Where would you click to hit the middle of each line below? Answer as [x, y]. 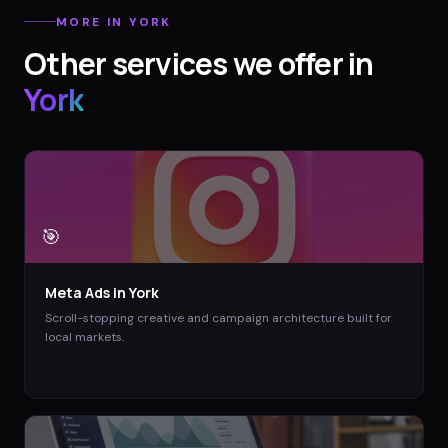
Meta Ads [77, 292]
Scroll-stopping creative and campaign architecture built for [218, 317]
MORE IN [93, 21]
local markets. [84, 336]
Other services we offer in [199, 63]
